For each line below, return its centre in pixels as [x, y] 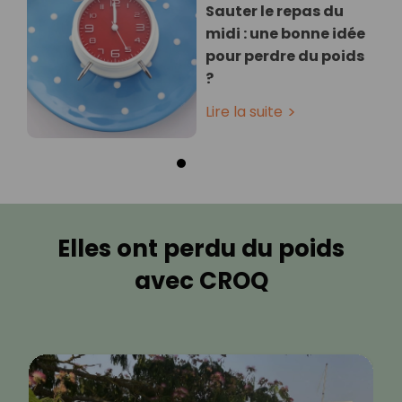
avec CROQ [201, 281]
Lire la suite [244, 112]
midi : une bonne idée [285, 34]
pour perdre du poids [285, 57]
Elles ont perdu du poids [201, 249]
